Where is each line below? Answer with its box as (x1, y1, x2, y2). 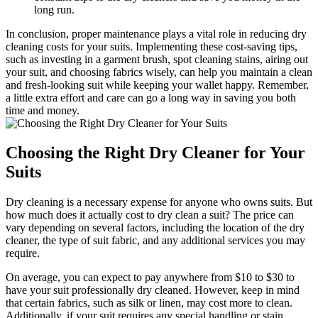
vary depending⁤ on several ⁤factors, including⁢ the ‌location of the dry (6, 221, 305, 234)
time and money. (6, 104, 79, 116)
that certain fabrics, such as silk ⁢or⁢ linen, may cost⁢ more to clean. (6, 297, 292, 309)
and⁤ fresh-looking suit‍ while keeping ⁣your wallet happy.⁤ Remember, (6, 78, 309, 91)
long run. (34, 3, 75, 16)
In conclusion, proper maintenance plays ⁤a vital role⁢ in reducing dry (6, 27, 307, 40)
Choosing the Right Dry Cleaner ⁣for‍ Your (6, 143, 305, 163)
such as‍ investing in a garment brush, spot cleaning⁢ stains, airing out (6, 53, 308, 65)
